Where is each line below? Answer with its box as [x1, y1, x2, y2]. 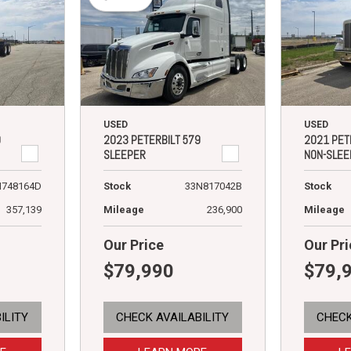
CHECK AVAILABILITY [116, 310, 230, 325]
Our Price [103, 237, 164, 254]
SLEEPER [103, 147, 146, 163]
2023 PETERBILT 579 [103, 132, 201, 148]
